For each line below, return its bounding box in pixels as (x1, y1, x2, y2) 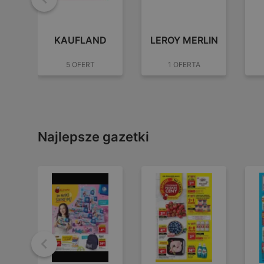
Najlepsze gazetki (38, 129, 149, 144)
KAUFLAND (54, 34, 107, 46)
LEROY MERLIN (150, 34, 218, 46)
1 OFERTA (167, 60, 200, 69)
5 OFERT (65, 60, 95, 69)
